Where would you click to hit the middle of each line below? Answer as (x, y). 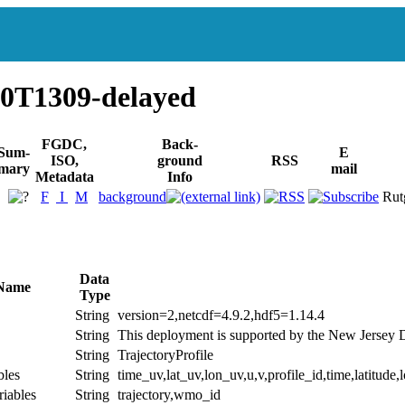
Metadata (64, 176)
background (132, 196)
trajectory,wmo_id (169, 394)
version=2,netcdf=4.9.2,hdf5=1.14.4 (221, 315)
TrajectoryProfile (165, 354)
